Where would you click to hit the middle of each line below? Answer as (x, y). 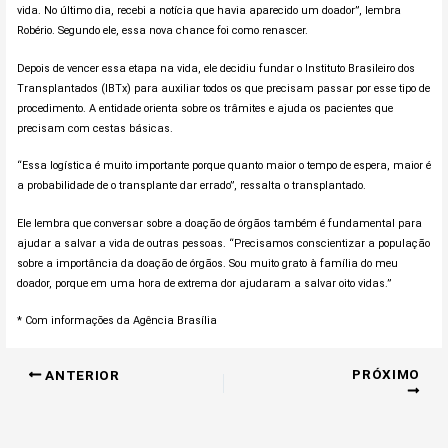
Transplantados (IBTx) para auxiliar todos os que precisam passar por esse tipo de (223, 88)
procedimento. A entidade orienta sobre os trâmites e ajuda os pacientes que (204, 108)
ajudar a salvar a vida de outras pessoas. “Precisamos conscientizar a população (223, 243)
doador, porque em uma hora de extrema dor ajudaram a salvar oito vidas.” (203, 283)
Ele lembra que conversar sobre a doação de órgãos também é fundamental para (219, 223)
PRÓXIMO (386, 374)
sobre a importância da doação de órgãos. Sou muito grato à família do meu (207, 263)
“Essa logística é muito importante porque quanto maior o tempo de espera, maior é (223, 166)
